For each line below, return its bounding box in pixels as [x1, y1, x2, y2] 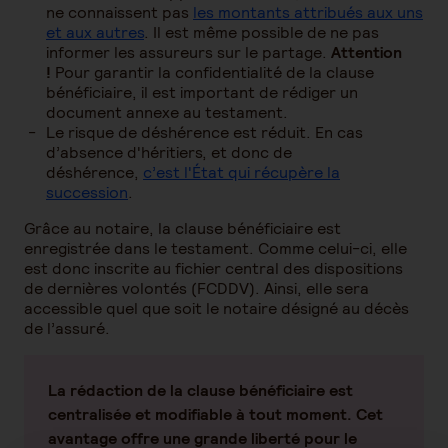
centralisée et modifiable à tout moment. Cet [48, 404, 383, 425]
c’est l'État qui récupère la [143, 162, 340, 183]
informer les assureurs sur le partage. [46, 42, 327, 63]
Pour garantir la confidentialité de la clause [51, 62, 374, 83]
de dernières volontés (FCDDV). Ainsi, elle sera [24, 278, 369, 299]
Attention [327, 42, 402, 63]
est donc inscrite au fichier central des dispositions [24, 258, 403, 279]
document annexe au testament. [46, 102, 288, 123]
